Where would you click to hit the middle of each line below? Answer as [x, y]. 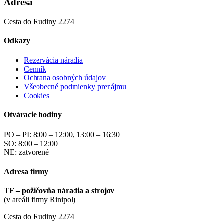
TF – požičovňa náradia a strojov [59, 191]
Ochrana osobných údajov [65, 78]
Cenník [35, 69]
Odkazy [17, 40]
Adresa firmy [26, 171]
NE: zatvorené [26, 152]
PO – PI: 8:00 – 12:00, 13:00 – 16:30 [62, 134]
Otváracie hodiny [33, 115]
